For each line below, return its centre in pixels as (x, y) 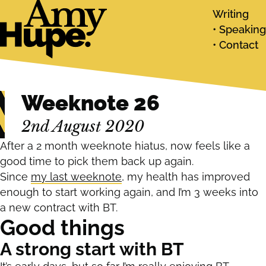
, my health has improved (186, 177)
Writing (231, 14)
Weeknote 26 (90, 103)
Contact (239, 45)
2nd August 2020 (83, 127)
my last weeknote (76, 177)
